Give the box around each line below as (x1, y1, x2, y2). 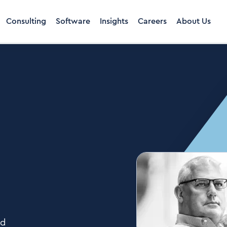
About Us (176, 17, 211, 25)
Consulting (6, 17, 46, 25)
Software (56, 17, 90, 25)
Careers (138, 17, 167, 25)
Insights (100, 17, 128, 25)
